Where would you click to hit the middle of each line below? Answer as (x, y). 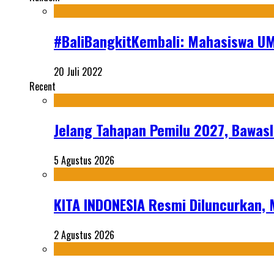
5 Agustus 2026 (84, 161)
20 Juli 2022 (78, 71)
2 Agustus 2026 (84, 235)
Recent (43, 86)
